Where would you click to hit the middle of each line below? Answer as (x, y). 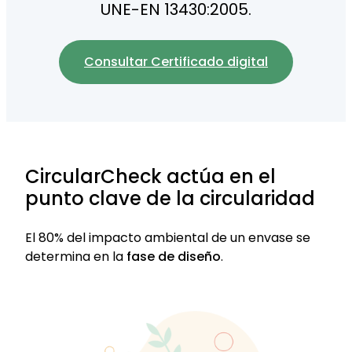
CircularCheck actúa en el (150, 176)
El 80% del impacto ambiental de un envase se (168, 237)
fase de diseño (174, 256)
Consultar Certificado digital (176, 61)
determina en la (76, 256)
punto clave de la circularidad (170, 198)
